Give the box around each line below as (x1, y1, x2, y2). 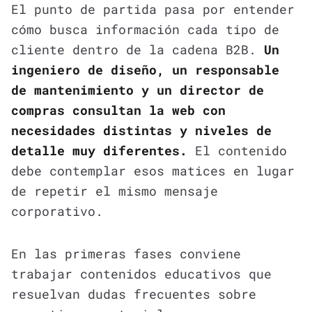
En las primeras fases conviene (11, 244, 241, 262)
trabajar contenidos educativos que (11, 265, 272, 282)
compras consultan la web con (11, 101, 226, 118)
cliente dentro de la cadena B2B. (11, 40, 264, 58)
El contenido (187, 141, 287, 159)
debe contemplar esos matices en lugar (11, 162, 295, 179)
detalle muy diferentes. (11, 141, 187, 159)
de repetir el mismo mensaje (11, 182, 218, 199)
